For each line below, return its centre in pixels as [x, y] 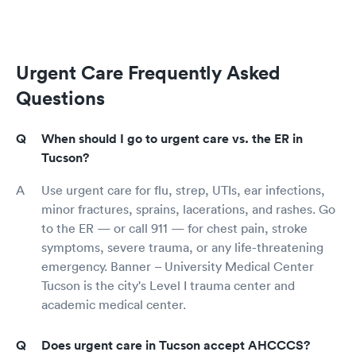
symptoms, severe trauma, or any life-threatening [182, 248]
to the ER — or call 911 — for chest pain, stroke [174, 228]
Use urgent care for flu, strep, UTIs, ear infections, [183, 190]
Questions [60, 98]
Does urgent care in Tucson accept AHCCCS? [176, 346]
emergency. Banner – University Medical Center [178, 267]
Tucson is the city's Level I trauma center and [168, 286]
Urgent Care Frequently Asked [148, 73]
